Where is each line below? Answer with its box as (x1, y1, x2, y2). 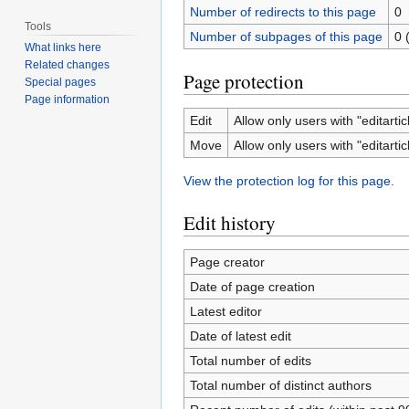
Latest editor (189, 304, 262, 319)
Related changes (25, 58, 110, 72)
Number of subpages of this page (189, 29, 383, 44)
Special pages (25, 76, 97, 89)
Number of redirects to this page (189, 5, 376, 19)
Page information (25, 93, 110, 107)
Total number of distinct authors (189, 378, 372, 393)
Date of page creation (189, 279, 315, 294)
